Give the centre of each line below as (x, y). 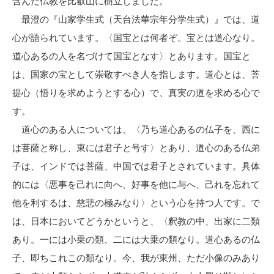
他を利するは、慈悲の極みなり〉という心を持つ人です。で (136, 203)
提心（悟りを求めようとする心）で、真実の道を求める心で (136, 93)
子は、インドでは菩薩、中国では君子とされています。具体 (136, 166)
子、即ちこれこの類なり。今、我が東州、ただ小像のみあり (136, 258)
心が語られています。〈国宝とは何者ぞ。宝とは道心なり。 (136, 38)
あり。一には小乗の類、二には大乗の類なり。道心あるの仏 (136, 240)
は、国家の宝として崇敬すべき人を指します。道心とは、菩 (136, 75)
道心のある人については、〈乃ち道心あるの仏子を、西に (136, 130)
